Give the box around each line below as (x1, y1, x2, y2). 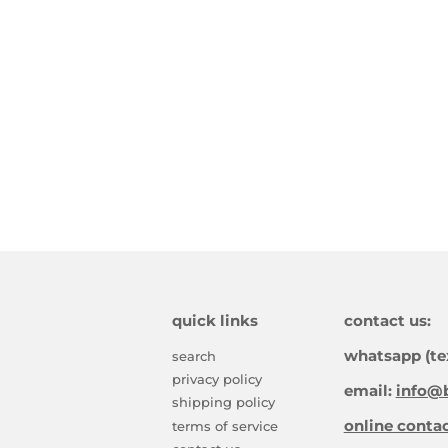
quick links (172, 311, 258, 330)
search (172, 347, 216, 364)
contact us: (343, 311, 431, 330)
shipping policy (172, 394, 275, 411)
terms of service (172, 417, 278, 434)
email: (343, 381, 396, 400)
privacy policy (172, 371, 262, 388)
